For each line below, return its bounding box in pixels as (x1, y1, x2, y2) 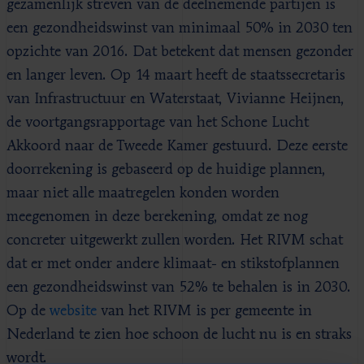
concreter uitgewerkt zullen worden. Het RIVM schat (6, 232, 343, 248)
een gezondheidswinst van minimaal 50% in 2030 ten (6, 20, 353, 36)
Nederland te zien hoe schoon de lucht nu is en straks (6, 327, 352, 342)
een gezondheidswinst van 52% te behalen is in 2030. (6, 279, 351, 295)
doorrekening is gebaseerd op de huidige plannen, (6, 162, 326, 177)
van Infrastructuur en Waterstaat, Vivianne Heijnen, (6, 91, 344, 106)
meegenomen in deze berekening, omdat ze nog (6, 209, 308, 224)
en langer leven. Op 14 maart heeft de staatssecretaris (6, 67, 345, 83)
